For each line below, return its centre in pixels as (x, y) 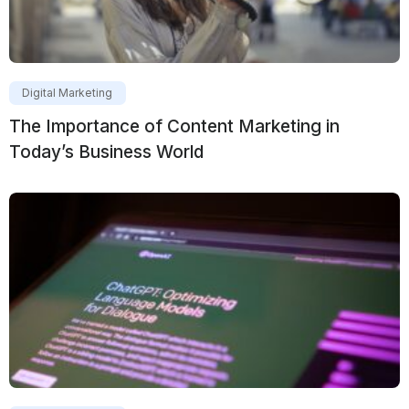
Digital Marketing (68, 93)
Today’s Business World (106, 152)
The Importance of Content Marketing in (174, 127)
